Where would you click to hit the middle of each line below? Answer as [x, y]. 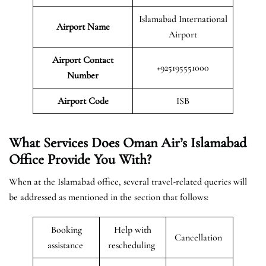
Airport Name [83, 26]
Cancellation [199, 237]
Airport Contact [83, 60]
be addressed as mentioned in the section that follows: [109, 197]
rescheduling [133, 245]
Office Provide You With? [80, 159]
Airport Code [83, 101]
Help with [133, 229]
